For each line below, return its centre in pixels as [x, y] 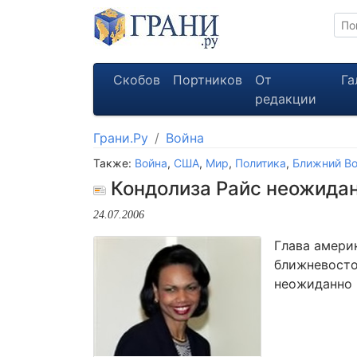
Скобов [137, 80]
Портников [208, 80]
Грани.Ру [121, 138]
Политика [261, 163]
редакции [286, 99]
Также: [114, 163]
